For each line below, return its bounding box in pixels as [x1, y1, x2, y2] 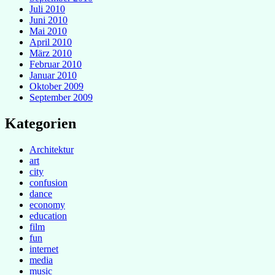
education [29, 211, 67, 222]
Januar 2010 [29, 70, 77, 81]
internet [29, 244, 58, 255]
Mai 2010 [29, 26, 67, 37]
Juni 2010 [29, 15, 68, 26]
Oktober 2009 [29, 81, 83, 92]
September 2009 [29, 92, 93, 103]
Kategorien [5, 115, 76, 132]
